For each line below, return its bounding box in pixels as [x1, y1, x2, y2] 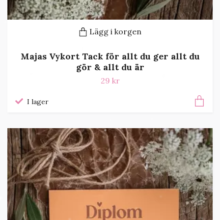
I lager [27, 97, 49, 107]
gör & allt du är [76, 61, 144, 73]
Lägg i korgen [89, 26, 141, 36]
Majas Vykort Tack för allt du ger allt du [20, 51, 200, 62]
